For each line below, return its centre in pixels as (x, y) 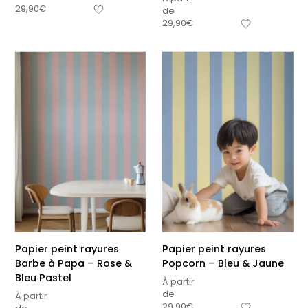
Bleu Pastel (43, 278)
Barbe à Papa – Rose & (73, 264)
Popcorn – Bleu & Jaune (223, 264)
